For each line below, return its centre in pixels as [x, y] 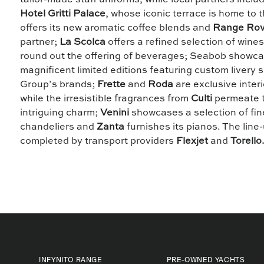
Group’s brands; [59, 85]
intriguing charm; [60, 113]
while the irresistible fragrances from [106, 99]
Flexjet [192, 142]
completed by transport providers [98, 142]
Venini [115, 113]
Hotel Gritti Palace [63, 14]
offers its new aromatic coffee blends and [117, 29]
